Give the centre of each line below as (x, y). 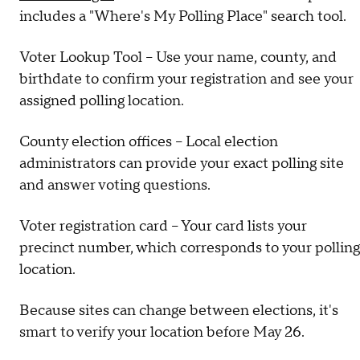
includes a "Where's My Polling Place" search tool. (183, 17)
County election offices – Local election (149, 142)
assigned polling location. (102, 101)
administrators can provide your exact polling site (182, 164)
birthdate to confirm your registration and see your (186, 80)
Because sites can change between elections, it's (179, 311)
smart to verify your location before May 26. (162, 333)
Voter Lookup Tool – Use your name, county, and (178, 58)
